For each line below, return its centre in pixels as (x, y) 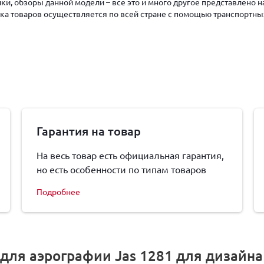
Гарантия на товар (89, 131)
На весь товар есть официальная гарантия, (131, 155)
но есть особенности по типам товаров (122, 169)
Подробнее (59, 192)
